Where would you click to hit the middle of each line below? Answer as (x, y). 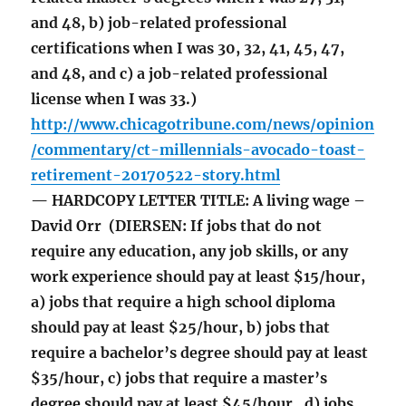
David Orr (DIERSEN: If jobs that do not (177, 226)
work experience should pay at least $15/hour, (198, 277)
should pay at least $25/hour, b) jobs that (181, 328)
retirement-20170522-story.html (156, 175)
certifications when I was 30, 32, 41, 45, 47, (188, 48)
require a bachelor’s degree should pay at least (200, 353)
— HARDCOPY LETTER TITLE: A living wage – (198, 201)
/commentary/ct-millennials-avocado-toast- (198, 150)
